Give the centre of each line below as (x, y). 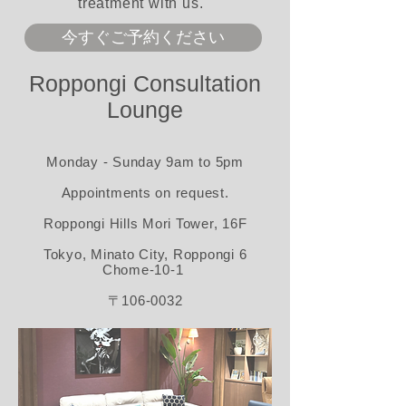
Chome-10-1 (145, 270)
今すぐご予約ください (143, 37)
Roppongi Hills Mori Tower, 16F (145, 223)
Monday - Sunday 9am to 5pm (145, 162)
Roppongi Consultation (145, 83)
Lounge (145, 110)
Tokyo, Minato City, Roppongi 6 (145, 254)
